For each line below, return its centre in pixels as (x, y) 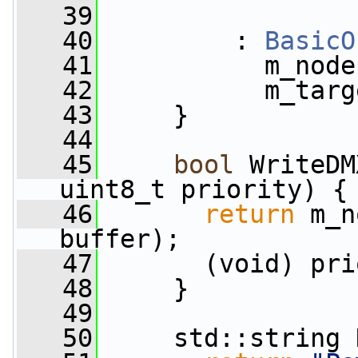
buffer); (120, 239)
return (249, 214)
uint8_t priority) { (203, 189)
